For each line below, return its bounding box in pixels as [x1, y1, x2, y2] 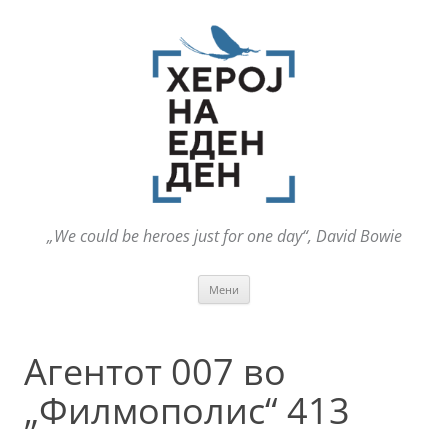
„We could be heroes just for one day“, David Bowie [46, 225, 402, 248]
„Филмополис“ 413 [24, 386, 350, 436]
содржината [250, 300, 333, 320]
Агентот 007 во [24, 347, 286, 397]
